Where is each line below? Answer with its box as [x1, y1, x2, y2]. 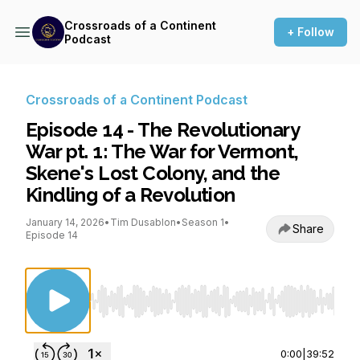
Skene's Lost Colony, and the [26, 162, 280, 185]
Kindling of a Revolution [26, 183, 235, 207]
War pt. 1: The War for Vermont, [26, 140, 299, 163]
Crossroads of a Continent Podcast [26, 92, 247, 108]
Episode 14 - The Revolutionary [26, 118, 299, 141]
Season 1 [182, 216, 224, 228]
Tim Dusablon [110, 216, 176, 228]
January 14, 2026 [26, 216, 104, 228]
